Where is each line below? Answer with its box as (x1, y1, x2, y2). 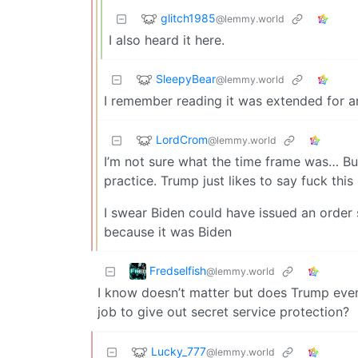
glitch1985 (161, 10, 216, 25)
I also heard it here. (109, 32, 225, 49)
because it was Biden (104, 224, 232, 241)
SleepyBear (156, 71, 216, 86)
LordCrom (156, 132, 208, 146)
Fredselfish (149, 263, 206, 277)
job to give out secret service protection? (97, 304, 349, 320)
